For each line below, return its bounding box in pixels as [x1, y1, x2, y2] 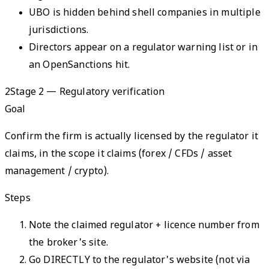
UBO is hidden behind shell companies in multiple [29, 7, 261, 20]
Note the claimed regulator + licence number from [29, 219, 259, 232]
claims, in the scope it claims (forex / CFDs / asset [5, 148, 232, 161]
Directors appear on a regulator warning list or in [29, 41, 258, 55]
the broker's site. [29, 237, 108, 250]
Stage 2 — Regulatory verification [10, 86, 165, 99]
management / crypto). [5, 165, 109, 178]
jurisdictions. [29, 24, 89, 37]
